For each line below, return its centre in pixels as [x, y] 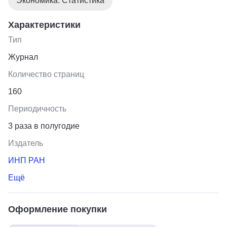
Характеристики [44, 25]
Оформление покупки [58, 209]
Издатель [26, 143]
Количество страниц [46, 74]
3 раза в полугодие [44, 126]
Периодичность [37, 108]
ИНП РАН [27, 160]
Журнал [23, 57]
